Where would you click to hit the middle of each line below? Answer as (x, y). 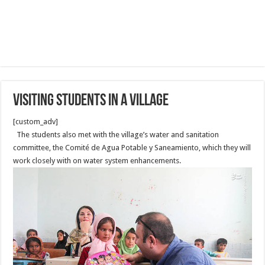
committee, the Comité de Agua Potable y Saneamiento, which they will (132, 148)
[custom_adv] (36, 122)
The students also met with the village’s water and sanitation (116, 135)
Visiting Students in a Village (91, 101)
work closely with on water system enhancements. (97, 161)
